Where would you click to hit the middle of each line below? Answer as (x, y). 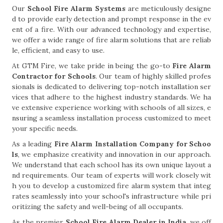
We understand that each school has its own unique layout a (111, 165)
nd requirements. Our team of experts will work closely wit (111, 175)
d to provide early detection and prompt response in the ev (111, 19)
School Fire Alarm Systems (76, 8)
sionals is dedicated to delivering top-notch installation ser (111, 87)
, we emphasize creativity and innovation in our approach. (114, 154)
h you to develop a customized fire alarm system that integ (111, 186)
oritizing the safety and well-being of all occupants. (98, 207)
